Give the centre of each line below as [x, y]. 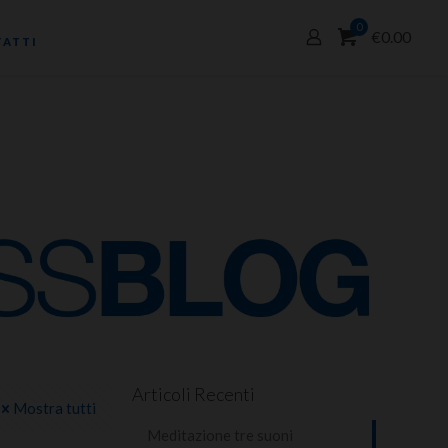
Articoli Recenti [193, 393]
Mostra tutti [54, 407]
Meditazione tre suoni [219, 434]
